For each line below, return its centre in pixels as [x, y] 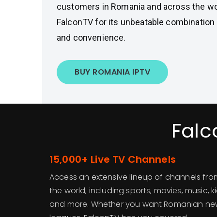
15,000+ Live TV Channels [113, 159]
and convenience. [91, 38]
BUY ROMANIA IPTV [112, 72]
